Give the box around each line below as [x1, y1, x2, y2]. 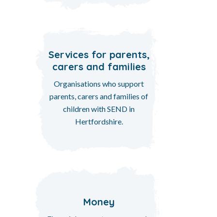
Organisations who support [54, 78, 144, 88]
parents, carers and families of [49, 91, 148, 101]
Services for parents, [48, 48, 150, 61]
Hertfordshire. [75, 116, 123, 126]
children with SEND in [63, 104, 135, 113]
